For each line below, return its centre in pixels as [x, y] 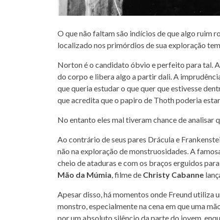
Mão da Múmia [84, 174]
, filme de [127, 174]
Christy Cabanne [173, 174]
